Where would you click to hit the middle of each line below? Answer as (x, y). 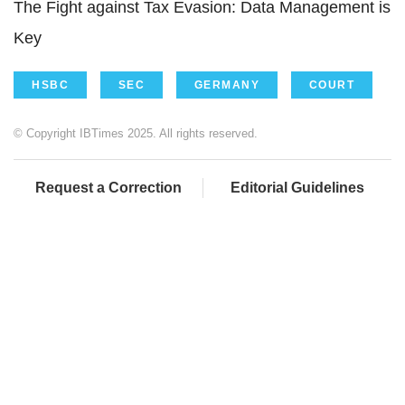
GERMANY (226, 85)
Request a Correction (108, 187)
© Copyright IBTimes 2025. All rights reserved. (136, 133)
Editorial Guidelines (297, 187)
